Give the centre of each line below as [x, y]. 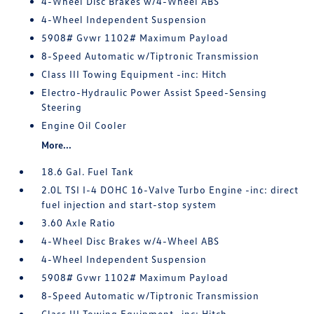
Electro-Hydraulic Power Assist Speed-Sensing [155, 92]
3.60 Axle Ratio [79, 223]
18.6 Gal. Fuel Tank [88, 171]
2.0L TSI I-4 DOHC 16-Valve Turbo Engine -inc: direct [170, 190]
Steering [62, 107]
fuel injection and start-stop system [129, 204]
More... [57, 145]
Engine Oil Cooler [84, 125]
